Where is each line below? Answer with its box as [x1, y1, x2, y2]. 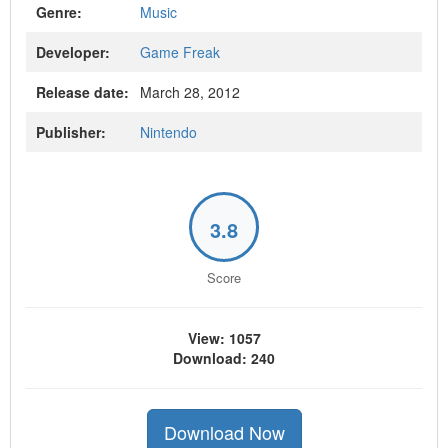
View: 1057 [187, 328, 261, 348]
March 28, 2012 [136, 82, 240, 102]
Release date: [36, 82, 129, 102]
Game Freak [140, 42, 220, 62]
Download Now [163, 419, 285, 445]
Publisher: [36, 122, 106, 142]
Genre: [36, 2, 82, 22]
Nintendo [140, 122, 197, 142]
